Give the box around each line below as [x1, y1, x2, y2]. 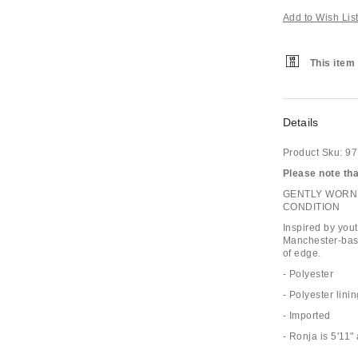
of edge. [282, 248, 321, 259]
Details [282, 116, 319, 129]
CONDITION [282, 201, 340, 213]
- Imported [282, 310, 331, 321]
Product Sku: [282, 147, 343, 158]
